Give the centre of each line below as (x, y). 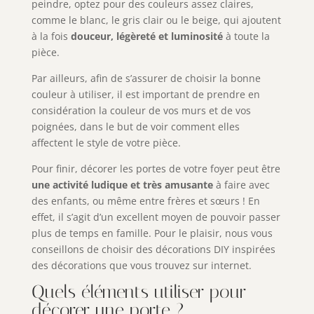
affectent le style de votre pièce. (106, 143)
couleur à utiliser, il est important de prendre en (145, 95)
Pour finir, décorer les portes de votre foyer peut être (156, 169)
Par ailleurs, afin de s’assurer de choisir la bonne (146, 78)
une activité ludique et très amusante (122, 185)
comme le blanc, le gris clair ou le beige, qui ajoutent (156, 20)
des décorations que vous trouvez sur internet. (141, 266)
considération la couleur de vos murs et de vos (141, 111)
